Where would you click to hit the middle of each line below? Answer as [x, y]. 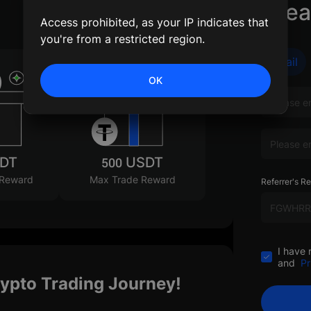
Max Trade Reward [132, 180]
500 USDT [133, 163]
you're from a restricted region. [123, 39]
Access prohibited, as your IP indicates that [154, 22]
